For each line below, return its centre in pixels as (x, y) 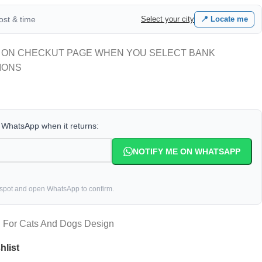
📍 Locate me (224, 19)
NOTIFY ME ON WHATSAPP (187, 151)
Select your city (168, 19)
